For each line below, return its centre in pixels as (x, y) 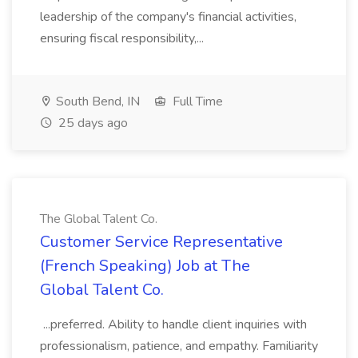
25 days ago (91, 123)
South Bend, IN (96, 101)
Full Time (196, 101)
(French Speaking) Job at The (145, 266)
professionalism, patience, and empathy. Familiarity (179, 346)
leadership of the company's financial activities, (168, 17)
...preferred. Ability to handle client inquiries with (173, 324)
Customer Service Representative (161, 242)
